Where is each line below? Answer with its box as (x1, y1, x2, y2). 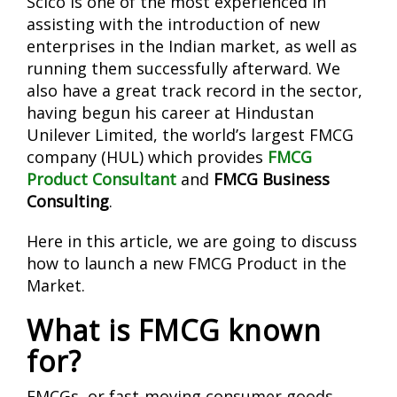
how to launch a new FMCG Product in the (27, 252, 346, 274)
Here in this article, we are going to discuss (27, 230, 357, 252)
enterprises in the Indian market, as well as (27, 35, 357, 57)
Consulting (27, 190, 109, 212)
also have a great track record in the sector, (27, 79, 362, 101)
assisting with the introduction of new (27, 12, 320, 35)
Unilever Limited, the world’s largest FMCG (27, 123, 354, 145)
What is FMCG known (27, 310, 322, 349)
